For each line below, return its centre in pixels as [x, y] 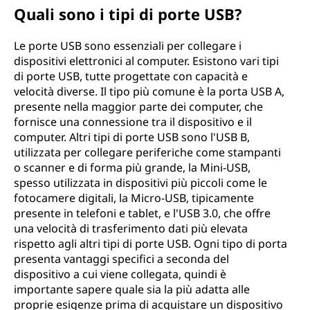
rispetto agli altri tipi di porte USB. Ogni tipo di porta [151, 244]
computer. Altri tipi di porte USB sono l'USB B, [132, 137]
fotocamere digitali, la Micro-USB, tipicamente [134, 198]
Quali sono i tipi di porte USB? [128, 14]
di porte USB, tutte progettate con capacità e [131, 76]
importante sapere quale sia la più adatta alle [132, 289]
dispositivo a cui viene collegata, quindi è [120, 274]
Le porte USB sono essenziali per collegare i [128, 46]
